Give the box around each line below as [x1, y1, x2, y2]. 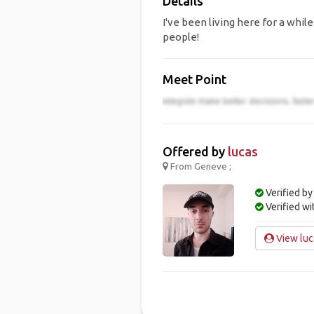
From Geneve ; [168, 161, 231, 172]
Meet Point [162, 72, 226, 86]
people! [162, 31, 199, 43]
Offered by [162, 144, 228, 159]
